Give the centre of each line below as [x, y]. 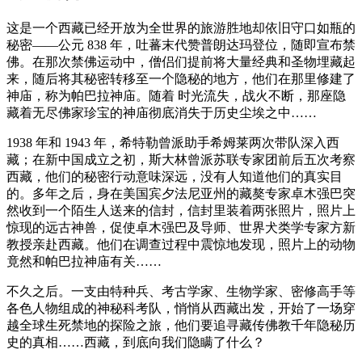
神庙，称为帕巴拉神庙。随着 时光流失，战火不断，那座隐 [176, 95]
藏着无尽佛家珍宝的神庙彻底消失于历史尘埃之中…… [162, 112]
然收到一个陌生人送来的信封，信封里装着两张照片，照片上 [181, 210]
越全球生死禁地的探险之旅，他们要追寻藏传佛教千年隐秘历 [181, 325]
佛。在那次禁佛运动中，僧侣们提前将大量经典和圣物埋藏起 [181, 61]
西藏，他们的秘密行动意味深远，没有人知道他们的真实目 [175, 176]
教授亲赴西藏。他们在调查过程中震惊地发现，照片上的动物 [181, 244]
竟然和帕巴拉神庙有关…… [84, 261]
